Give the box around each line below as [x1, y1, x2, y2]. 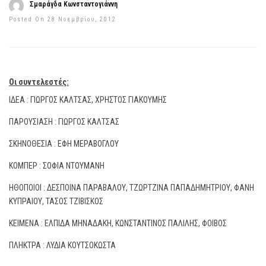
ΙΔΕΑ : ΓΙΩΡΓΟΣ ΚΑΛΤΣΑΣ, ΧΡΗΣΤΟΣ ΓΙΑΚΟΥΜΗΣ [9, 95, 167, 104]
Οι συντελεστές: [9, 77, 69, 87]
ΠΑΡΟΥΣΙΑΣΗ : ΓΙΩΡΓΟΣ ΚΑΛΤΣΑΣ [9, 117, 119, 126]
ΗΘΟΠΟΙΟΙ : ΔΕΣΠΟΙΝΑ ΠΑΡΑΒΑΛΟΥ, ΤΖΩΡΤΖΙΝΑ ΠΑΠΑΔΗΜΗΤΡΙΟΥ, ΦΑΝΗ [9, 183, 254, 192]
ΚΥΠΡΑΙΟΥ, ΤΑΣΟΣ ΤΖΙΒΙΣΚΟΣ [9, 197, 103, 206]
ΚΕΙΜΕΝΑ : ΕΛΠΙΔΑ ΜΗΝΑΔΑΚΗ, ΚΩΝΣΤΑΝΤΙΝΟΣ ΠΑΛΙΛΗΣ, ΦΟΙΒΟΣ [9, 218, 227, 228]
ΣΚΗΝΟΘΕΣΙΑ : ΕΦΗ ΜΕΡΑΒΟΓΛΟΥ [9, 139, 119, 148]
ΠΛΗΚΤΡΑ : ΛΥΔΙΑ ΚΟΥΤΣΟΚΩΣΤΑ [9, 240, 116, 250]
